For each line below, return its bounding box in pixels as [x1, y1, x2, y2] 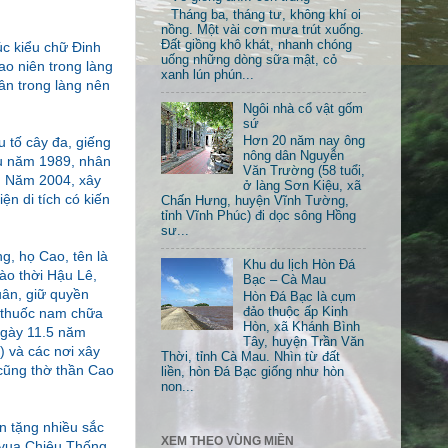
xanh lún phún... [161, 67, 254, 82]
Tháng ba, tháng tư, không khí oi [171, 7, 362, 22]
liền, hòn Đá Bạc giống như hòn [161, 365, 344, 380]
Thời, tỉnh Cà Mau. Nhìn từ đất [161, 350, 340, 365]
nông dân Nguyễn [243, 149, 345, 164]
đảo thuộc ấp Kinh [243, 305, 349, 320]
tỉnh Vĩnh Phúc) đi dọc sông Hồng [161, 209, 356, 224]
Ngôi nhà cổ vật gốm [243, 101, 364, 116]
